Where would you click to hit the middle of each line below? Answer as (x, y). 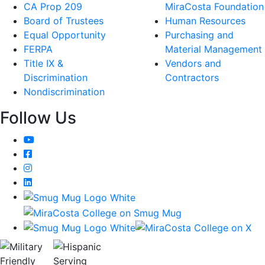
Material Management (214, 49)
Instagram (54, 168)
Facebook (54, 153)
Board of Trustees (64, 21)
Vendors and (193, 64)
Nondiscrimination (64, 92)
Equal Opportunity (65, 35)
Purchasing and (199, 35)
